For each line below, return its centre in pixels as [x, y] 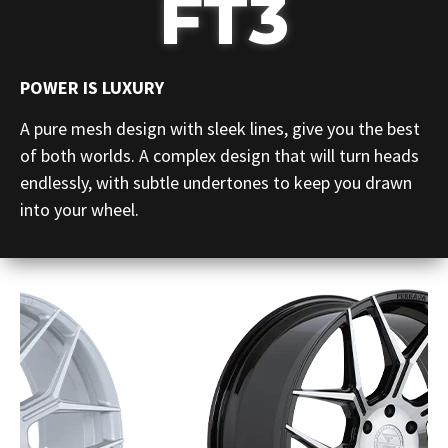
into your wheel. [79, 210]
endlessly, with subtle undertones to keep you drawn [216, 183]
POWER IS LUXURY [92, 87]
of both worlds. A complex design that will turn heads [219, 156]
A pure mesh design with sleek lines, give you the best [220, 129]
